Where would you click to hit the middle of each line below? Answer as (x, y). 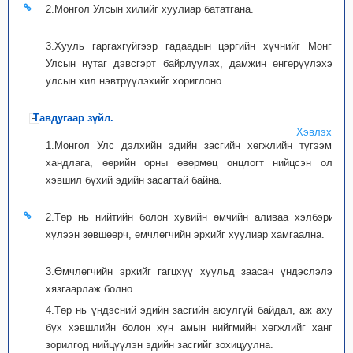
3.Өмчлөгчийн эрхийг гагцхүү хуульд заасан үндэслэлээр (195, 271)
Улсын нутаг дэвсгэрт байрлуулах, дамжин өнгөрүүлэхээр (195, 63)
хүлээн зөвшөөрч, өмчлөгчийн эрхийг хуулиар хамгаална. (185, 234)
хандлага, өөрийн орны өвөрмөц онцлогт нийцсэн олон (195, 163)
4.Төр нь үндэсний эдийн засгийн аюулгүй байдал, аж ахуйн (195, 310)
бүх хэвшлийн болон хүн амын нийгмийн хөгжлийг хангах (195, 327)
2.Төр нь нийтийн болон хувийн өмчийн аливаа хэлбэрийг (195, 217)
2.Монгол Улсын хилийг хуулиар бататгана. (150, 9)
